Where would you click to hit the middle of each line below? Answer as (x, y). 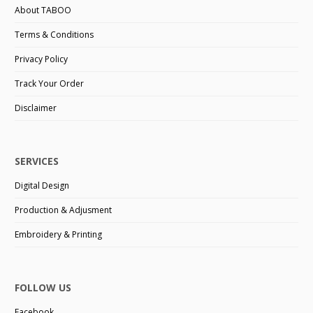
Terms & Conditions (54, 34)
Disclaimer (36, 108)
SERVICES (37, 161)
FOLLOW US (43, 287)
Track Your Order (50, 83)
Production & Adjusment (64, 210)
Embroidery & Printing (59, 234)
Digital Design (42, 185)
